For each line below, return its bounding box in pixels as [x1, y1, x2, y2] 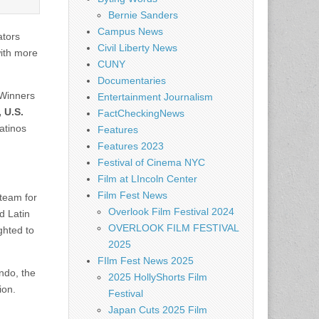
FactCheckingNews [98, 108, 184, 119]
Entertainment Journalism [98, 91, 213, 103]
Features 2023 [98, 140, 164, 152]
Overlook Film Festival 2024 [108, 206, 234, 217]
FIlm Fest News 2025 [98, 255, 194, 266]
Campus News [98, 26, 163, 37]
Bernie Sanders [108, 9, 178, 21]
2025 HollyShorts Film [108, 271, 207, 283]
